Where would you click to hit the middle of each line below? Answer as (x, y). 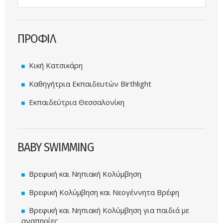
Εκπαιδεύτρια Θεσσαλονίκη (77, 102)
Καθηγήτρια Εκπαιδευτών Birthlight (90, 83)
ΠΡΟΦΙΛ (37, 39)
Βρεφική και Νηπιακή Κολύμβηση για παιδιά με (109, 210)
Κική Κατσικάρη (56, 65)
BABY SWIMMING (56, 147)
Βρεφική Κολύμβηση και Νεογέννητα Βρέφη (104, 192)
